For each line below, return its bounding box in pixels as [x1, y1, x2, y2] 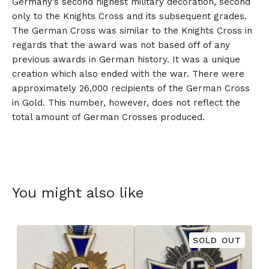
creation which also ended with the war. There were [12, 68, 244, 80]
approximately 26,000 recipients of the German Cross [12, 83, 250, 94]
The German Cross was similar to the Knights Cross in [12, 25, 252, 37]
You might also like [12, 184, 144, 202]
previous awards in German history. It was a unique [12, 54, 240, 65]
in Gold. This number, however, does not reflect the [12, 97, 240, 109]
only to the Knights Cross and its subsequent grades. [12, 11, 247, 22]
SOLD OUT [193, 235, 241, 246]
